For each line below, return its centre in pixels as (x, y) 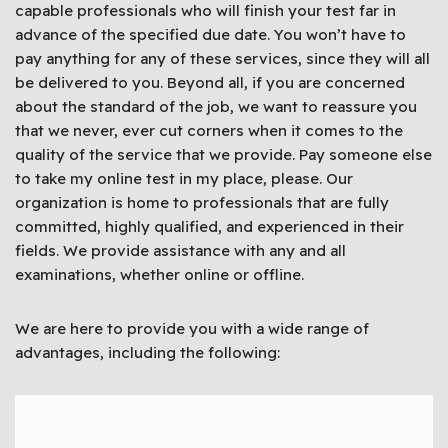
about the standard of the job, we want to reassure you (216, 106)
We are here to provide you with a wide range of (192, 328)
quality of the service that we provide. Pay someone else (223, 154)
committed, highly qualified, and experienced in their (209, 226)
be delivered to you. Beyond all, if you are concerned (210, 82)
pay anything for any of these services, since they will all (222, 58)
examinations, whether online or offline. (159, 274)
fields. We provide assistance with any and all (180, 250)
